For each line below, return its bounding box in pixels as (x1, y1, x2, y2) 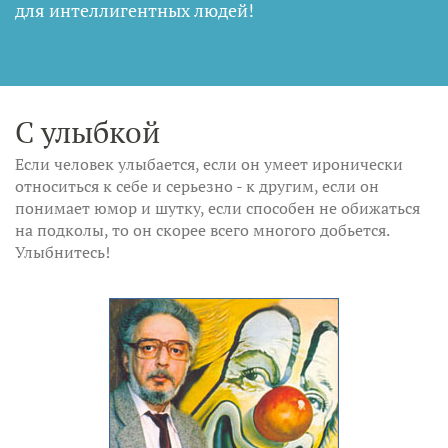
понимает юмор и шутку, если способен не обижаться (15, 198, 420, 218)
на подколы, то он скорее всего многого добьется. (15, 220, 389, 240)
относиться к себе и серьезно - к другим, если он (15, 176, 379, 196)
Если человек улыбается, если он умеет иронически (15, 154, 403, 174)
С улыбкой (15, 112, 160, 151)
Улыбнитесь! (15, 242, 110, 262)
